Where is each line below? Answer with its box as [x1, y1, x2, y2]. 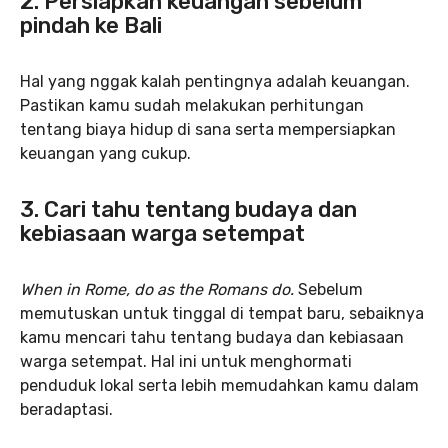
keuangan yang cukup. [20, 144, 191, 163]
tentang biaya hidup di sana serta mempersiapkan [20, 120, 396, 139]
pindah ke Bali [20, 12, 162, 39]
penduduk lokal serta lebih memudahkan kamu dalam [20, 376, 419, 395]
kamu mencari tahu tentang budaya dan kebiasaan [20, 328, 404, 347]
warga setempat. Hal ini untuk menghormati [20, 352, 352, 371]
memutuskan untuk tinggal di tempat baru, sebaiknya [20, 304, 424, 323]
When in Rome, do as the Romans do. [20, 280, 298, 299]
